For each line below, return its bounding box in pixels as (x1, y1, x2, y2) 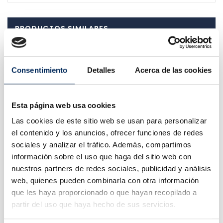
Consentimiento (11, 65, 68, 74)
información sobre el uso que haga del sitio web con (11, 152, 192, 161)
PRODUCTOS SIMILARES (15, 23, 109, 33)
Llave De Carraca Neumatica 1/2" (13, 204, 143, 215)
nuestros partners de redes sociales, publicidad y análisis (11, 164, 211, 173)
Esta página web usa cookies (11, 101, 115, 110)
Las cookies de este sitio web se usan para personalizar (11, 116, 207, 125)
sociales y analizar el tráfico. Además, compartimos (11, 140, 192, 149)
